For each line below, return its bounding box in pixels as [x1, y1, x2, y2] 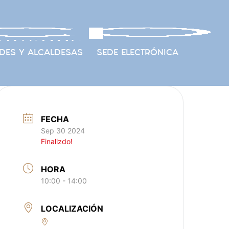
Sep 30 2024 [41, 126, 85, 135]
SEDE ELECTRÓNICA [96, 47, 178, 58]
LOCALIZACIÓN [41, 203, 104, 214]
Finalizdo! [41, 137, 73, 146]
